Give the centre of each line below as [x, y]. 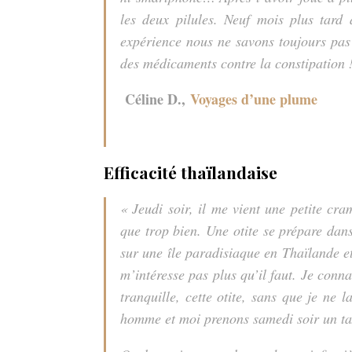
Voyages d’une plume [254, 99]
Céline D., [155, 99]
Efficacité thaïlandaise [191, 172]
